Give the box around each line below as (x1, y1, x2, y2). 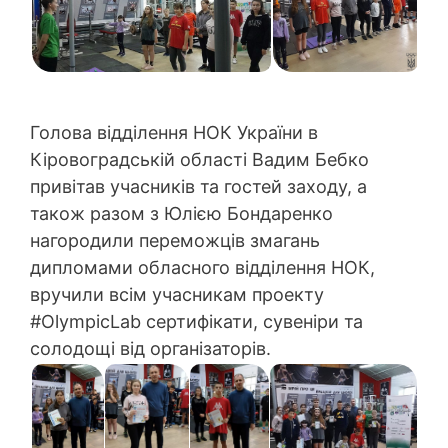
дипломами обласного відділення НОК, (30, 256, 375, 278)
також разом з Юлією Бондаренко (30, 202, 333, 224)
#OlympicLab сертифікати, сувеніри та (30, 310, 363, 332)
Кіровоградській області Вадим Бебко (30, 148, 369, 170)
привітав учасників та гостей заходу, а (30, 175, 367, 197)
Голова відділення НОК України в (30, 121, 318, 143)
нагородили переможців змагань (30, 229, 320, 251)
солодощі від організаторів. (30, 337, 271, 359)
